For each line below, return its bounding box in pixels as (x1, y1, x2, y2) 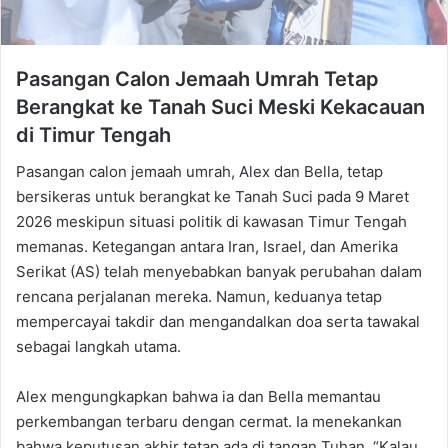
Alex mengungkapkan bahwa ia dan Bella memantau (16, 387, 381, 407)
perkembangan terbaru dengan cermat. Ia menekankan (16, 412, 402, 432)
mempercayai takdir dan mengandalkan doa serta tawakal (16, 312, 420, 332)
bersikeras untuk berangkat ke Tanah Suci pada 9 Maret (16, 187, 409, 207)
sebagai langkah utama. (16, 337, 181, 357)
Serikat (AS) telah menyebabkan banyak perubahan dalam (16, 262, 422, 282)
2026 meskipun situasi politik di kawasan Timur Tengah (16, 212, 407, 232)
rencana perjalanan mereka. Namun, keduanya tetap (16, 287, 382, 307)
